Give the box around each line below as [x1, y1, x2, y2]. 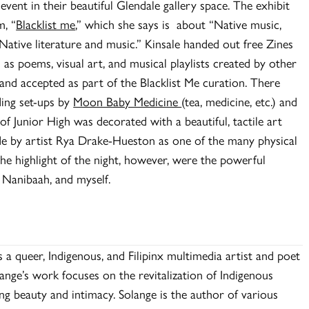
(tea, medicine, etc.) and [181, 92, 298, 110]
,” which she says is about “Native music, [75, 14, 282, 32]
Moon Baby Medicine [73, 92, 182, 110]
